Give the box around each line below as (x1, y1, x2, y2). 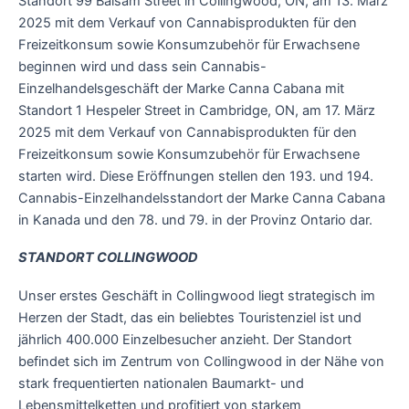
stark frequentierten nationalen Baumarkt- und (18, 374, 304, 392)
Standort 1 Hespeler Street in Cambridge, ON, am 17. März (18, 101, 375, 119)
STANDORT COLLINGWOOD (18, 249, 198, 267)
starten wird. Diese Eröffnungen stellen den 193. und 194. (18, 167, 377, 184)
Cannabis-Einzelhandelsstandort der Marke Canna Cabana (18, 189, 385, 206)
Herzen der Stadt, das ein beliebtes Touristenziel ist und (18, 309, 362, 326)
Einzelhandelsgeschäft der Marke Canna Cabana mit (18, 79, 344, 97)
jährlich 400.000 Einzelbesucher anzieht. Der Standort (18, 330, 351, 348)
